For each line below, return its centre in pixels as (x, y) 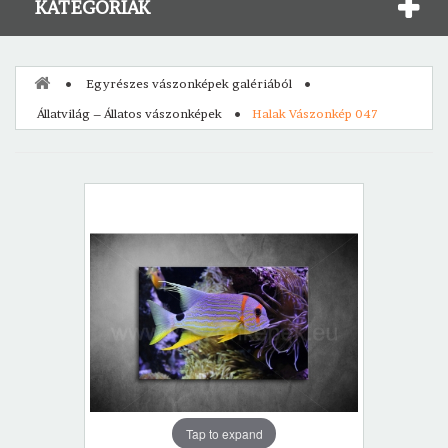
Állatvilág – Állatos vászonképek (129, 114)
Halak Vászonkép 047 (315, 114)
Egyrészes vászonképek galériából (189, 84)
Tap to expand (224, 433)
